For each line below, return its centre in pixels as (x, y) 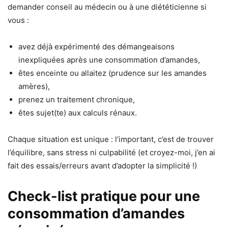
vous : (18, 20)
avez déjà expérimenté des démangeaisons (96, 46)
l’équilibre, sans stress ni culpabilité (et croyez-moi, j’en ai (111, 152)
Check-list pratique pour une (104, 196)
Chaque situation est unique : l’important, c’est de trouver (111, 139)
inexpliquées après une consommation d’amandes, (109, 60)
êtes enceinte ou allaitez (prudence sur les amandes (112, 73)
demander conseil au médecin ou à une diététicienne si (107, 7)
